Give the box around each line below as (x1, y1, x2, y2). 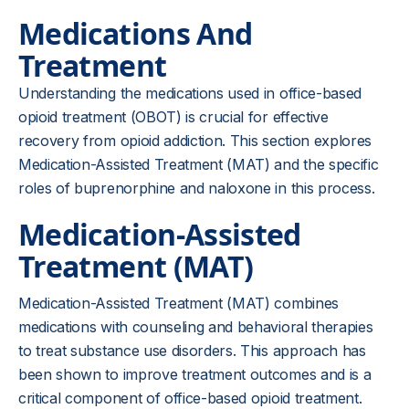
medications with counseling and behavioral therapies (18, 318, 373, 336)
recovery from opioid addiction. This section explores (18, 131, 372, 150)
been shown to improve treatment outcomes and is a (18, 365, 372, 383)
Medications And (18, 14, 253, 53)
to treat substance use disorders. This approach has (18, 341, 366, 360)
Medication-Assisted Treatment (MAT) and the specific (18, 155, 379, 173)
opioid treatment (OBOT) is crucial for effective (18, 108, 329, 126)
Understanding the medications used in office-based (18, 84, 362, 102)
